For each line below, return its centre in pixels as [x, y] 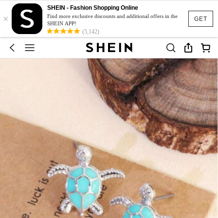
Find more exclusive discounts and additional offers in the [112, 16]
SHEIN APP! [62, 23]
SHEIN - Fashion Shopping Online [93, 8]
